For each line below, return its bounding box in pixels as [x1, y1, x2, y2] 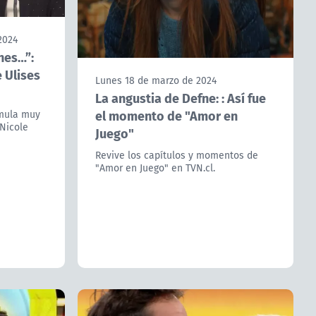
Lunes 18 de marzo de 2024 [95, 73, 217, 87]
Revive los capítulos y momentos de [95, 147, 258, 162]
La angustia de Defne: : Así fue [95, 87, 266, 107]
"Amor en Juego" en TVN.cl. [95, 160, 215, 175]
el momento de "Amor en [95, 105, 238, 125]
